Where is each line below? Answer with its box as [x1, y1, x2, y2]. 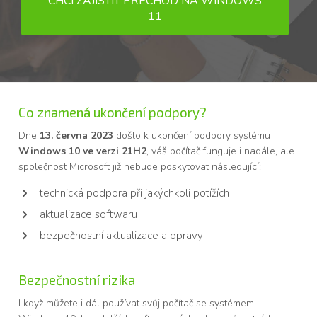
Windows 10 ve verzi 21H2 [18, 144, 147, 158]
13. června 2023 [40, 129, 114, 142]
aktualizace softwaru [40, 207, 138, 221]
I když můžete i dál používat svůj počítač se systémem [18, 296, 255, 310]
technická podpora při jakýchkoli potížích [40, 186, 230, 200]
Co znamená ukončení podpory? [18, 104, 207, 120]
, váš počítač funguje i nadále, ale [146, 144, 295, 158]
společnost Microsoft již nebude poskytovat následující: [18, 160, 262, 173]
